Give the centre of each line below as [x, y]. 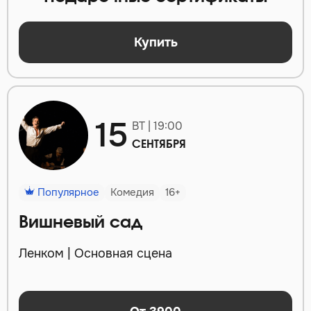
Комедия [132, 193]
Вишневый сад [81, 223]
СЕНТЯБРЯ [159, 145]
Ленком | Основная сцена [95, 254]
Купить [155, 42]
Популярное [67, 193]
